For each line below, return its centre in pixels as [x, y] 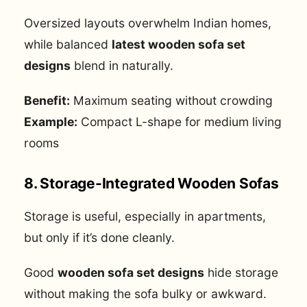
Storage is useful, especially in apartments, [145, 217]
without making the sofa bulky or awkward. [145, 293]
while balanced [68, 45]
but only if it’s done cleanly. [99, 238]
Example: [51, 121]
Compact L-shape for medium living [180, 121]
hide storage [241, 272]
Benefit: [47, 100]
